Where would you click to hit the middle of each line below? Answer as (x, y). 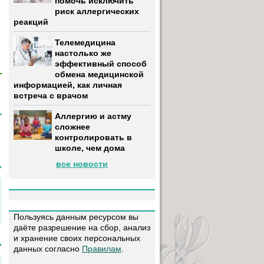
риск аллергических (97, 11)
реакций (31, 22)
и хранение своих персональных (77, 238)
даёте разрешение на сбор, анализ (82, 227)
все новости (82, 164)
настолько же (83, 53)
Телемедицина (85, 43)
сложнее (72, 127)
